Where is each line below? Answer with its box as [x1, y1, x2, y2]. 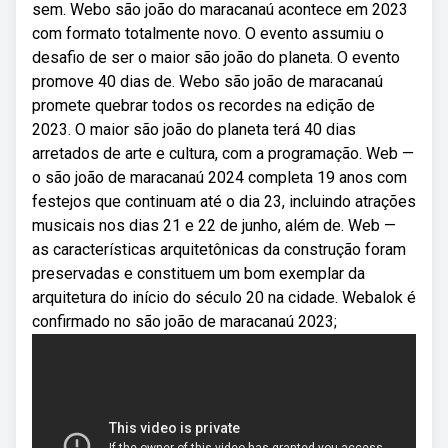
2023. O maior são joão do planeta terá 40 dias [32, 120, 356, 139]
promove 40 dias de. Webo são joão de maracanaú [32, 72, 383, 91]
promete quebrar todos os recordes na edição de [32, 96, 375, 115]
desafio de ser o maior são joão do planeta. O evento [32, 48, 400, 67]
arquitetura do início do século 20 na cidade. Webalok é [32, 288, 416, 307]
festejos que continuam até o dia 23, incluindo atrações [32, 192, 416, 211]
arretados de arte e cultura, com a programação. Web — [32, 144, 414, 163]
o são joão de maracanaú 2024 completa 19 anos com [32, 168, 407, 187]
